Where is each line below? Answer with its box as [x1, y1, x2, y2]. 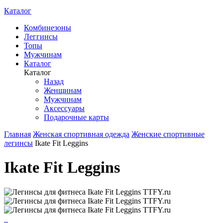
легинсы [4, 139, 33, 147]
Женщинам [44, 86, 82, 95]
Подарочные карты [44, 113, 109, 121]
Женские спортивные [131, 130, 205, 138]
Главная [4, 130, 31, 138]
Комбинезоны [24, 23, 71, 32]
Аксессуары [44, 104, 85, 112]
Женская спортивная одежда [33, 130, 129, 138]
